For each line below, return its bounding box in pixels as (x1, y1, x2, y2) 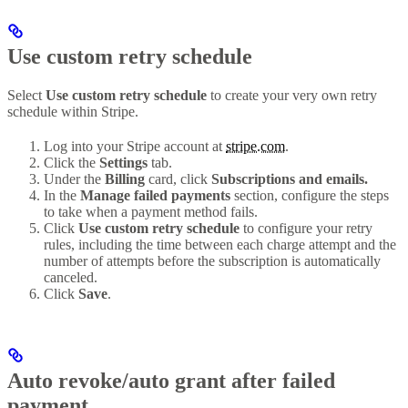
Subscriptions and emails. (211, 170, 368, 187)
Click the (44, 154, 99, 170)
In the (44, 187, 80, 203)
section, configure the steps (230, 187, 389, 203)
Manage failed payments (80, 187, 230, 203)
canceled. (44, 269, 97, 285)
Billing (105, 170, 145, 187)
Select (7, 87, 46, 103)
